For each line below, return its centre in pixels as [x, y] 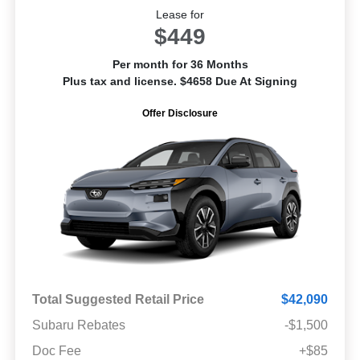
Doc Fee [56, 350]
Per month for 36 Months [180, 64]
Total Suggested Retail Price [118, 299]
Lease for [180, 14]
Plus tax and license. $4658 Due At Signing [180, 81]
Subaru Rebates [78, 325]
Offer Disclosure [180, 113]
